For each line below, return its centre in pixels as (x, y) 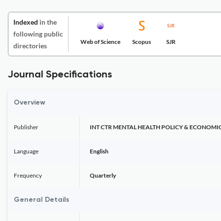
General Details (41, 200)
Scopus (142, 42)
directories (30, 46)
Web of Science (100, 42)
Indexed (26, 22)
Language (26, 151)
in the (47, 22)
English (99, 151)
